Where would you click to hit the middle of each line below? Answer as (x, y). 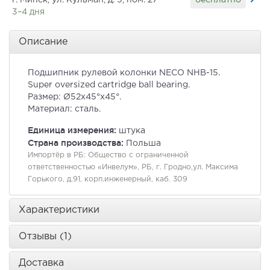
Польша (143, 144)
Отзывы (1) (45, 237)
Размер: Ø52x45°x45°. (74, 97)
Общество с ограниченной (138, 155)
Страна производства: (77, 143)
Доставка (41, 263)
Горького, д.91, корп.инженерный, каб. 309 (108, 180)
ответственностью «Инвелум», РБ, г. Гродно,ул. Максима (133, 168)
